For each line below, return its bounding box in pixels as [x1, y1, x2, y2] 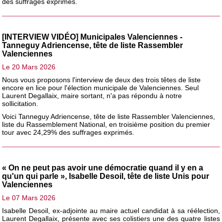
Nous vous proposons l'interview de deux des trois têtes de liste [2, 75, 201, 84]
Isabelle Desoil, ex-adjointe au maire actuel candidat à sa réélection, [2, 206, 220, 215]
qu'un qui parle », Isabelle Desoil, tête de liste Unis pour [2, 171, 210, 180]
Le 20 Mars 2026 [2, 62, 56, 71]
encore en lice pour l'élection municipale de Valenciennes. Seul [2, 83, 199, 92]
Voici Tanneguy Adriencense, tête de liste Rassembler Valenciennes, [2, 112, 216, 120]
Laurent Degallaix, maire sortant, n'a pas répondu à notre [2, 91, 182, 100]
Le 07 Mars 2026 [2, 193, 56, 202]
